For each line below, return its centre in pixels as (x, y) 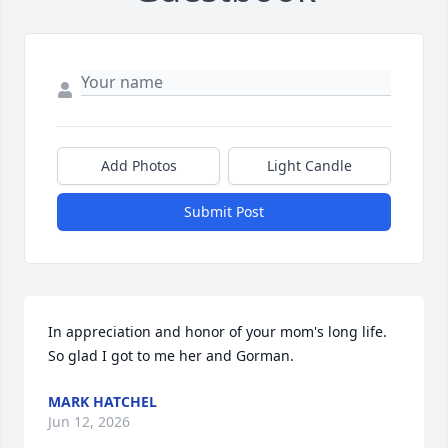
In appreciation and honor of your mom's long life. (217, 332)
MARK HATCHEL (102, 402)
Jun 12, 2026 (89, 422)
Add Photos (138, 166)
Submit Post (224, 212)
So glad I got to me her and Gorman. (171, 356)
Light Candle (309, 166)
